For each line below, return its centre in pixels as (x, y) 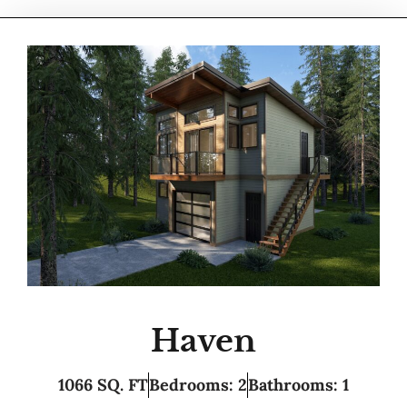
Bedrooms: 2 (198, 385)
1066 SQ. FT (103, 385)
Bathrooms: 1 (298, 385)
